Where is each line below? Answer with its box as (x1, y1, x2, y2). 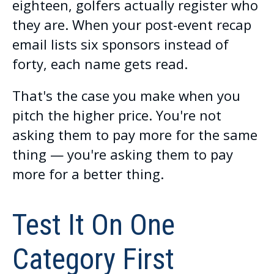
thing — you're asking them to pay (12, 144, 233, 163)
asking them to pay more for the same (12, 125, 257, 144)
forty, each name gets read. (12, 54, 188, 73)
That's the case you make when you (12, 86, 240, 105)
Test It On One (12, 207, 175, 242)
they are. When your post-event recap (12, 15, 251, 34)
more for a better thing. (12, 164, 164, 183)
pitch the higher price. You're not (12, 105, 221, 124)
